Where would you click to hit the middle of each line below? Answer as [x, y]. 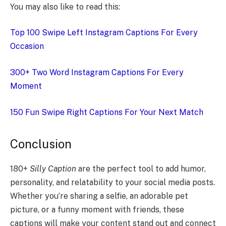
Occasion [27, 46]
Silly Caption [53, 168]
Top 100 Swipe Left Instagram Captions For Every [104, 33]
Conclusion [41, 144]
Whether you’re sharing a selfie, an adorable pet [99, 196]
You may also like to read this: [65, 7]
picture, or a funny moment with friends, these [97, 209]
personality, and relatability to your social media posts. [112, 182]
